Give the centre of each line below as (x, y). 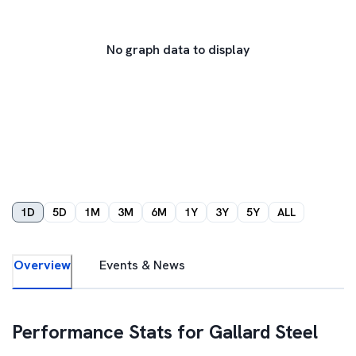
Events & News (142, 265)
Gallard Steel (263, 332)
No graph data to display (178, 50)
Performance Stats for (110, 332)
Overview (42, 265)
